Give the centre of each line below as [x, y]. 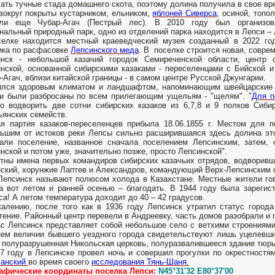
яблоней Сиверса [185, 14]
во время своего [60, 262]
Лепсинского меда [105, 50]
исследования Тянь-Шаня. [140, 262]
